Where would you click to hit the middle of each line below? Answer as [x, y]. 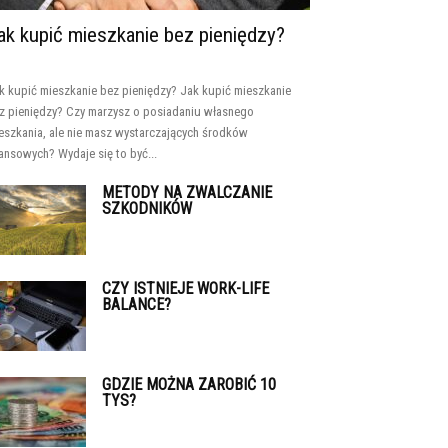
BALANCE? [136, 304]
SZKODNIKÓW [147, 208]
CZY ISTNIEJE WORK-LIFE [185, 288]
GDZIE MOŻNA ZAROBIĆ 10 [189, 384]
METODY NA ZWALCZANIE [187, 192]
